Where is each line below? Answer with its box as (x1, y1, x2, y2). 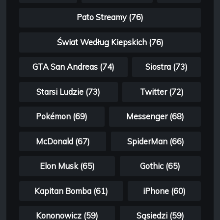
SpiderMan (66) (127, 136, 185, 146)
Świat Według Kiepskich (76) (56, 37, 164, 47)
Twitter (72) (139, 86, 184, 97)
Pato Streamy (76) (77, 12, 143, 23)
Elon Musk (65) (39, 161, 95, 171)
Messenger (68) (126, 111, 184, 122)
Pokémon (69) (36, 111, 88, 122)
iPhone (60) (143, 186, 186, 196)
